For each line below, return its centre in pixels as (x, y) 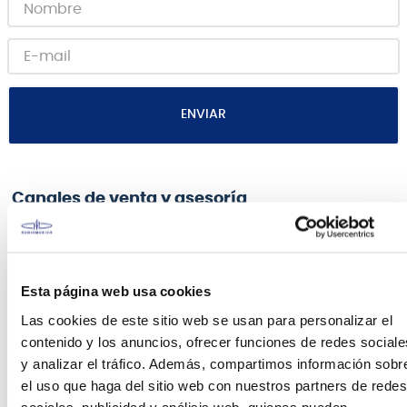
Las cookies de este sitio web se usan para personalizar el (207, 319)
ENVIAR (203, 115)
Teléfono (125, 252)
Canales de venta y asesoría (129, 199)
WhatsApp (295, 252)
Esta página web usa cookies (116, 291)
